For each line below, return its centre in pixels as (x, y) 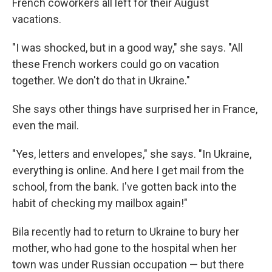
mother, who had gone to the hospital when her (124, 248)
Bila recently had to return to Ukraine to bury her (126, 232)
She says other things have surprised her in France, (135, 109)
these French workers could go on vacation (116, 64)
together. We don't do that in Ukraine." (101, 80)
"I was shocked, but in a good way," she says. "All (127, 48)
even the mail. (46, 125)
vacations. (37, 19)
